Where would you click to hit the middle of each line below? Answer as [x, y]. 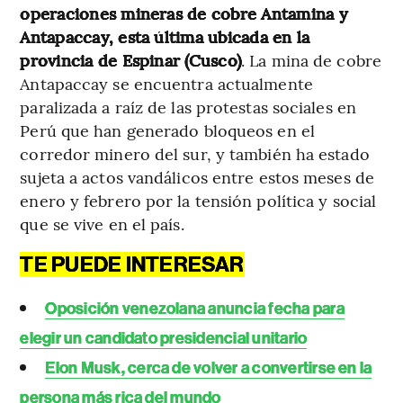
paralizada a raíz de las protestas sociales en [188, 107]
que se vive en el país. [102, 224]
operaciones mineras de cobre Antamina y [184, 13]
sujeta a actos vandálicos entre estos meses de [197, 177]
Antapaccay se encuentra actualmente [166, 84]
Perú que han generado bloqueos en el [167, 130]
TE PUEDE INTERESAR [132, 265]
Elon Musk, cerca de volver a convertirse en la [209, 368]
